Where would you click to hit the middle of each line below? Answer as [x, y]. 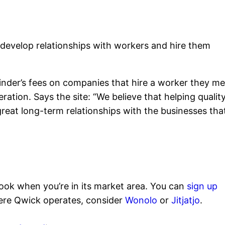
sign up [202, 186]
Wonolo [141, 200]
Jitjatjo [186, 200]
